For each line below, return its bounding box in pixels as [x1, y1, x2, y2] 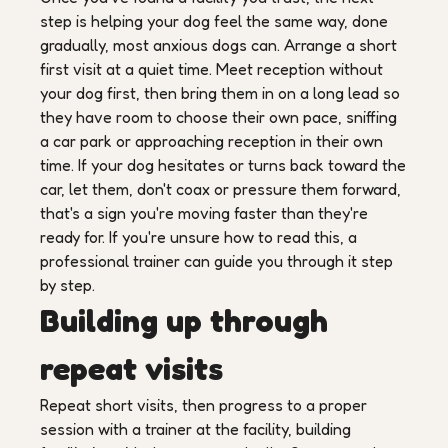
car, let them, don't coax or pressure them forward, [40, 179, 401, 199]
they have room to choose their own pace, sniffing [40, 107, 397, 127]
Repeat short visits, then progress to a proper [40, 395, 367, 415]
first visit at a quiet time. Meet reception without [40, 59, 383, 79]
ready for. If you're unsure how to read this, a [40, 227, 357, 247]
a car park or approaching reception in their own [40, 131, 383, 151]
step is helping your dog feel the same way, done [40, 11, 388, 31]
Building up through [40, 301, 328, 340]
